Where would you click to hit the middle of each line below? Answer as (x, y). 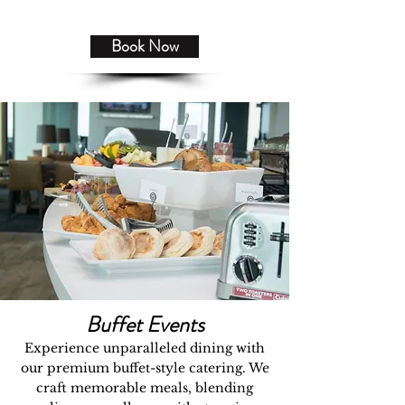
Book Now (145, 46)
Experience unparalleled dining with (145, 348)
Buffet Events (145, 325)
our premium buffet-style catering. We (145, 368)
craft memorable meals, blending (145, 388)
